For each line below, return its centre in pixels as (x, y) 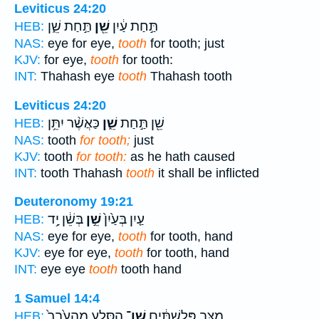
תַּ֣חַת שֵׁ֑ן (70, 26)
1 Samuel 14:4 (57, 298)
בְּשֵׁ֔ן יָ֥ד (66, 220)
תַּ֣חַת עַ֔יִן (134, 26)
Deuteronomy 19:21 (74, 202)
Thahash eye (78, 76)
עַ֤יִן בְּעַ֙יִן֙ (123, 220)
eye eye (63, 270)
